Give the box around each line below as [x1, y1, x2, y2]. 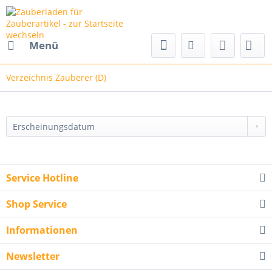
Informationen [6, 223, 78, 237]
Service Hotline [6, 171, 78, 185]
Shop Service [6, 197, 67, 211]
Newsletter [6, 250, 59, 263]
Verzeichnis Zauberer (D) [6, 72, 106, 83]
